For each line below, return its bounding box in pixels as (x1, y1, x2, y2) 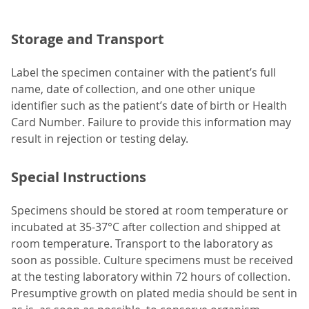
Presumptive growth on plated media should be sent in (11, 286, 297, 301)
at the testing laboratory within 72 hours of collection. (11, 269, 290, 285)
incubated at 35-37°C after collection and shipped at (11, 219, 281, 235)
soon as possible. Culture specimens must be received (11, 252, 293, 268)
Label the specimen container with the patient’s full (11, 65, 276, 81)
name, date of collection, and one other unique (11, 81, 255, 97)
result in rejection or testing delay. (11, 131, 188, 147)
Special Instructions (11, 168, 146, 187)
